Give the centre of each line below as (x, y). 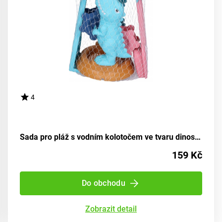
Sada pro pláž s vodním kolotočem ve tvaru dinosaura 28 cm (198, 137)
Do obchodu (104, 183)
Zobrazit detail (111, 209)
